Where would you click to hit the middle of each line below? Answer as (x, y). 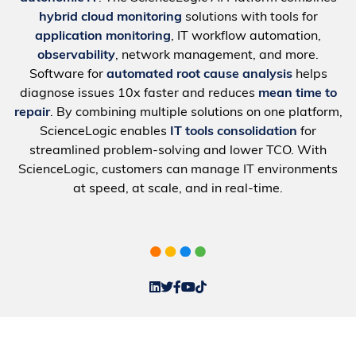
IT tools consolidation (234, 132)
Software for (68, 74)
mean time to (297, 93)
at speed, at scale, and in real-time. (178, 189)
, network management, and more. (217, 55)
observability (76, 55)
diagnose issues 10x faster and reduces (139, 93)
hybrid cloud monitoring (110, 17)
